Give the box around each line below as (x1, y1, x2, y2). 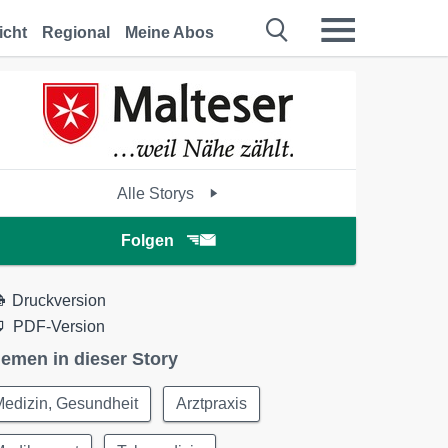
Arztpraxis (176, 395, 248, 412)
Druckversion (12, 292, 107, 309)
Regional (42, 24, 110, 41)
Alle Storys (117, 185, 199, 202)
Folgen (120, 232, 174, 249)
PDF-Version (13, 318, 106, 335)
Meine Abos (125, 24, 214, 41)
